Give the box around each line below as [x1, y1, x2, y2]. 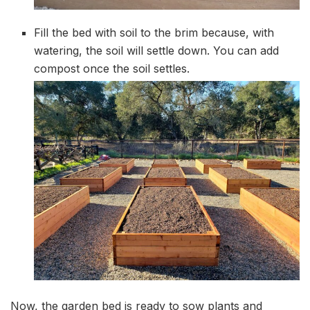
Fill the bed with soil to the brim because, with [34, 26, 275, 40]
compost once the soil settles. [34, 62, 190, 76]
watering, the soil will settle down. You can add [34, 44, 280, 58]
